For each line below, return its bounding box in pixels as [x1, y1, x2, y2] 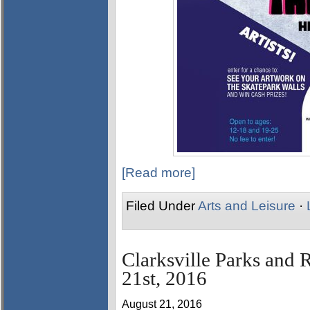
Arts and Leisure [198, 198, 295, 213]
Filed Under [126, 198, 198, 213]
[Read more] [122, 165, 195, 180]
